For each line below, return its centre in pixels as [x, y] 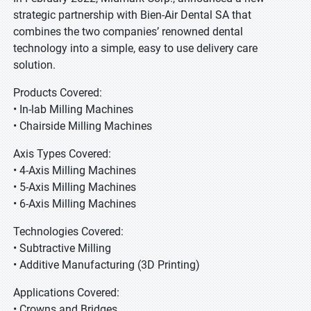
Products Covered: [58, 93]
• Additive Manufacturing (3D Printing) [107, 265]
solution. [34, 65]
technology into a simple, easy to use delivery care [135, 48]
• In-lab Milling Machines [73, 109]
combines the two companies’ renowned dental [128, 32]
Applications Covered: [66, 293]
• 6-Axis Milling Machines [75, 204]
